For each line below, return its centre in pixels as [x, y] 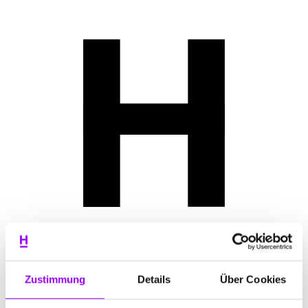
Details [154, 279]
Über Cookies [253, 279]
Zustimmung [55, 279]
